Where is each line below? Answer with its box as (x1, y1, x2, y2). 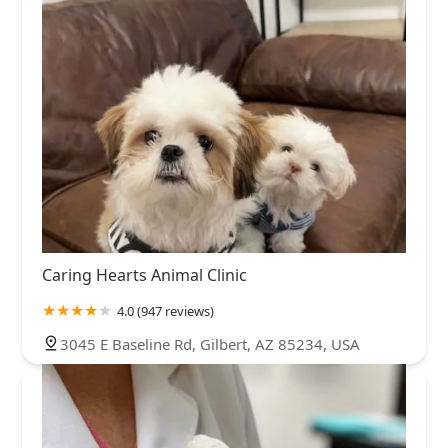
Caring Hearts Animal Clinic (42, 264, 247, 286)
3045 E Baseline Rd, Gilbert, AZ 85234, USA (60, 334, 360, 354)
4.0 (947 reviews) (117, 302, 214, 320)
